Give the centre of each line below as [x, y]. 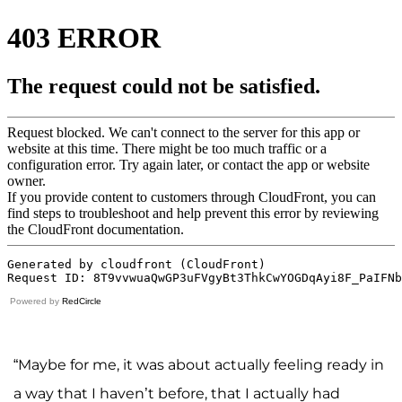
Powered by [36, 301]
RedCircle [82, 301]
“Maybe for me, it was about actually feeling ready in [199, 365]
